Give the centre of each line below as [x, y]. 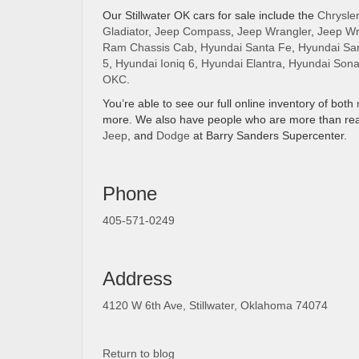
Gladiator [125, 31]
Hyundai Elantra [242, 63]
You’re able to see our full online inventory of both [230, 103]
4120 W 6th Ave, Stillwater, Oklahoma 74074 [215, 305]
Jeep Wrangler [274, 31]
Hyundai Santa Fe [246, 47]
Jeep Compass [193, 31]
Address [137, 278]
